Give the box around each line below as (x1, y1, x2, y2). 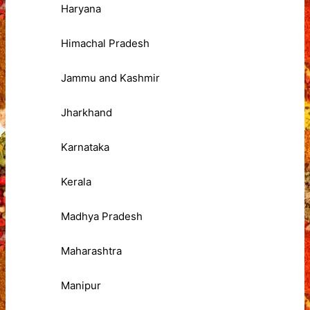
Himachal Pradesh (61, 37, 149, 51)
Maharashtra (61, 244, 122, 258)
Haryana (61, 2, 101, 16)
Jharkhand (61, 106, 112, 120)
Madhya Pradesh (61, 210, 143, 224)
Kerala (61, 175, 91, 189)
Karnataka (61, 140, 109, 154)
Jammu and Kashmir (61, 71, 160, 85)
